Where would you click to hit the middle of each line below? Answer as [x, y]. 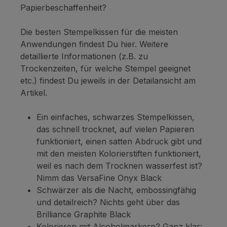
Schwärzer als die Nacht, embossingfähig [116, 190]
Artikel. [34, 92]
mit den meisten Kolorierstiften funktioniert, [119, 153]
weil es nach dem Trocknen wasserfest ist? [119, 165]
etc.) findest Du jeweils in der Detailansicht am [108, 80]
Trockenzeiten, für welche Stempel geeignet [105, 68]
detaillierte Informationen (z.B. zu [84, 56]
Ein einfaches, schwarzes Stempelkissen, [116, 117]
